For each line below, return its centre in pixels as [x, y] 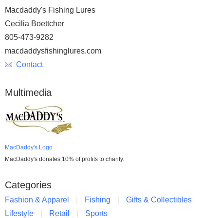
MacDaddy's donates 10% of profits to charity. [64, 159]
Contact [29, 64]
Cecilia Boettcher [35, 24]
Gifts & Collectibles [159, 200]
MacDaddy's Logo [29, 147]
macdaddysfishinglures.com [53, 51]
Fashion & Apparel [37, 200]
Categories [28, 185]
